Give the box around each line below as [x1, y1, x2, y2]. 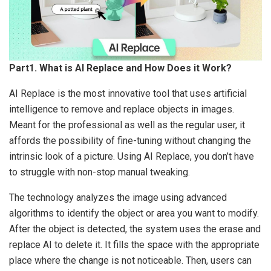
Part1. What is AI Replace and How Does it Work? [9, 62, 232, 74]
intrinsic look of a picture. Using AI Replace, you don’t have [9, 151, 254, 163]
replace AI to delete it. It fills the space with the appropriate [9, 239, 260, 251]
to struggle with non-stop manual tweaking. [9, 166, 190, 178]
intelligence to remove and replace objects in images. [9, 103, 234, 116]
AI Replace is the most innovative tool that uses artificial [9, 88, 247, 100]
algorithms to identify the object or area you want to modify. [9, 207, 259, 220]
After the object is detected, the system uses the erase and [9, 223, 261, 235]
